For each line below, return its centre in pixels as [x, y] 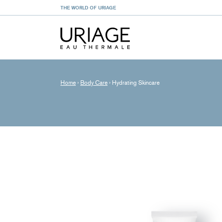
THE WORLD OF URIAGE [88, 7]
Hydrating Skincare [136, 83]
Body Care [94, 83]
